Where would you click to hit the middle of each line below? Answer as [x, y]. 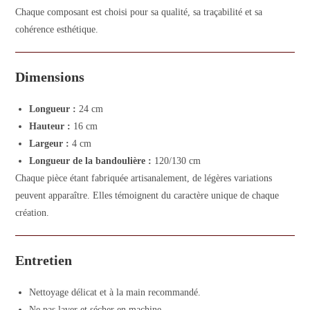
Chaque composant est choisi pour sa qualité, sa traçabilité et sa [139, 12]
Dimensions [50, 76]
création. [33, 212]
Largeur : [49, 143]
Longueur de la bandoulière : [91, 161]
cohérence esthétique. [57, 29]
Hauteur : [50, 126]
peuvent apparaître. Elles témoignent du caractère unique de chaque [147, 195]
